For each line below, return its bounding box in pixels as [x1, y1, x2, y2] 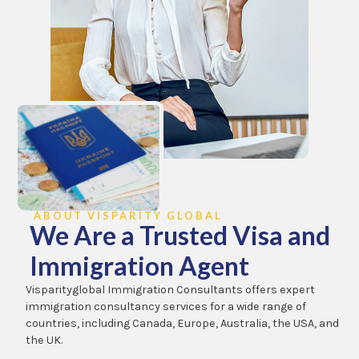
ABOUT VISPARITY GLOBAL [34, 209, 224, 223]
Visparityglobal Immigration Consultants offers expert [26, 283, 316, 297]
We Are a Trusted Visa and [29, 220, 330, 252]
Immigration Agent [29, 250, 249, 282]
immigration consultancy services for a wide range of [26, 300, 307, 314]
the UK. [26, 333, 63, 348]
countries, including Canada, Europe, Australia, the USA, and [26, 317, 340, 331]
